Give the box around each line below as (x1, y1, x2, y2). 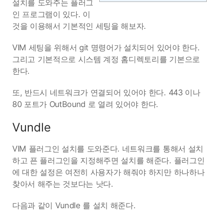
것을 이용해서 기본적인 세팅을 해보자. (12, 21, 147, 31)
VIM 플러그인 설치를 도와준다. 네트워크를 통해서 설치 (12, 144, 203, 153)
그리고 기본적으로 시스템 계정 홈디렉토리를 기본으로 (12, 54, 200, 64)
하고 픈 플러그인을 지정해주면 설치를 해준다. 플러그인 (12, 155, 205, 165)
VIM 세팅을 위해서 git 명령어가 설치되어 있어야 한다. (12, 43, 200, 52)
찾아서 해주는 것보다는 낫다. (12, 179, 113, 189)
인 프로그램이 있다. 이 (12, 9, 90, 19)
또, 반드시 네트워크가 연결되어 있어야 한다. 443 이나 (12, 88, 200, 97)
